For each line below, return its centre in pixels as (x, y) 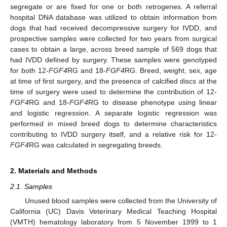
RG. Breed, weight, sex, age (171, 70)
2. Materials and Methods (54, 171)
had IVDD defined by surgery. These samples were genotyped (113, 60)
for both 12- (29, 70)
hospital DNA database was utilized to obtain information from (113, 17)
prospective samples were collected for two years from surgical (113, 38)
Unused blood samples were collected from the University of (121, 201)
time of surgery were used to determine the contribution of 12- (113, 91)
